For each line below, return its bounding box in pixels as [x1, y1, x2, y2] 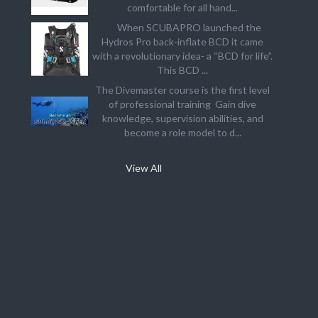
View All [126, 162, 163, 174]
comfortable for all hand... [127, 1, 238, 13]
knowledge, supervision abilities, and [102, 112, 263, 124]
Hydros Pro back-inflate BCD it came [102, 35, 264, 48]
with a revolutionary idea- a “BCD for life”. [92, 50, 273, 62]
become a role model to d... [124, 126, 241, 138]
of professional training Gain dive [109, 98, 257, 110]
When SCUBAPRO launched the [104, 21, 261, 33]
